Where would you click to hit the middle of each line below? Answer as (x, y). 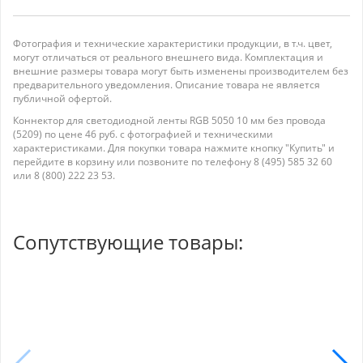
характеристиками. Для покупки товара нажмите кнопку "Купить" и (174, 148)
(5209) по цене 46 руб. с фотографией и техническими (143, 134)
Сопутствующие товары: (128, 242)
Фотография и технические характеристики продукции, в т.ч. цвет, (173, 43)
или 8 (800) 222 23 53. (64, 175)
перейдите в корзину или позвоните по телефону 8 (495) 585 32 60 (173, 162)
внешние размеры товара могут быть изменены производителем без (181, 71)
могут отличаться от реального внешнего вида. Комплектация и (168, 57)
